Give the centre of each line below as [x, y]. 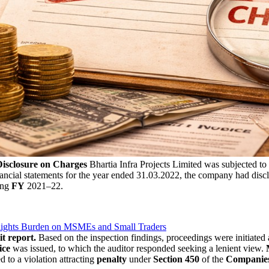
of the [213, 259]
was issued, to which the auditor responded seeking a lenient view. [138, 248]
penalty [112, 259]
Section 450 [175, 259]
